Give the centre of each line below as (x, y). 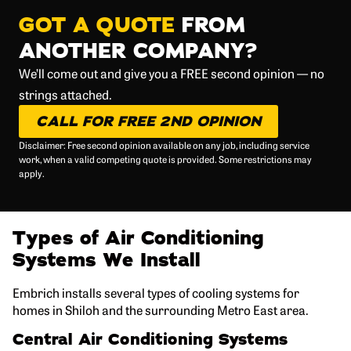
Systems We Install (107, 260)
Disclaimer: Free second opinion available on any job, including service (164, 145)
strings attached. (65, 94)
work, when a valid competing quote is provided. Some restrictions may (165, 159)
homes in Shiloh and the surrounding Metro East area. (161, 309)
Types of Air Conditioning (138, 238)
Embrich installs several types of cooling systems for (156, 292)
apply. (32, 173)
